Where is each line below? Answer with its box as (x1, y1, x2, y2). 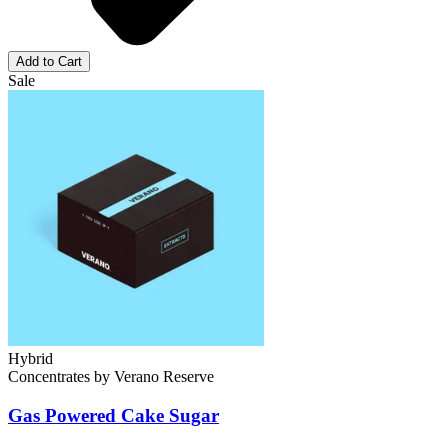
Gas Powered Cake (8, 405, 164, 427)
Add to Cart (16, 54, 82, 70)
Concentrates (8, 368, 90, 386)
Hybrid (8, 350, 53, 368)
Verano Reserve (114, 368, 214, 386)
